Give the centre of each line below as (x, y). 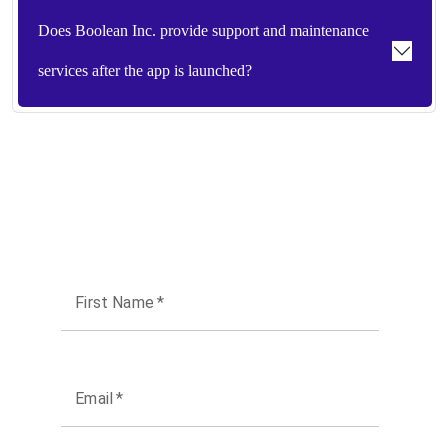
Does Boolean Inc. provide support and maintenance (203, 30)
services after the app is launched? (145, 70)
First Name (114, 302)
